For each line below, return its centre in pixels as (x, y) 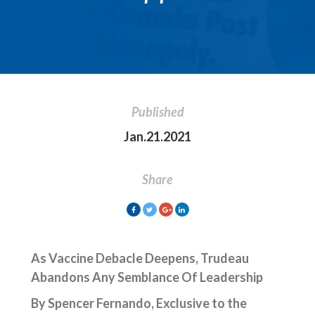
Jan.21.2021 (157, 136)
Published (157, 112)
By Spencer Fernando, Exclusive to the (139, 303)
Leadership (231, 277)
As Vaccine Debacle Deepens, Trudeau (140, 258)
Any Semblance (137, 277)
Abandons (62, 277)
